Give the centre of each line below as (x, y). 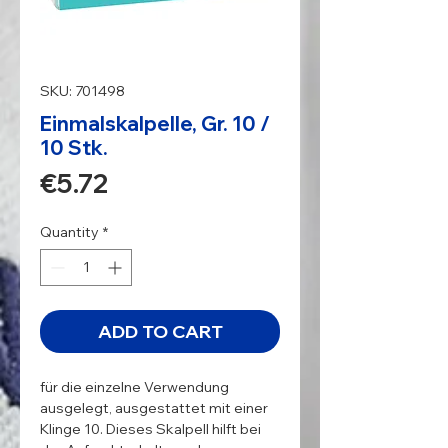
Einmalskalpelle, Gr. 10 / (155, 123)
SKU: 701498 (82, 90)
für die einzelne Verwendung (134, 386)
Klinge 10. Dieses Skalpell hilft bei (150, 428)
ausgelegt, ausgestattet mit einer (154, 407)
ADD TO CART (160, 331)
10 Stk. (74, 147)
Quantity (69, 231)
